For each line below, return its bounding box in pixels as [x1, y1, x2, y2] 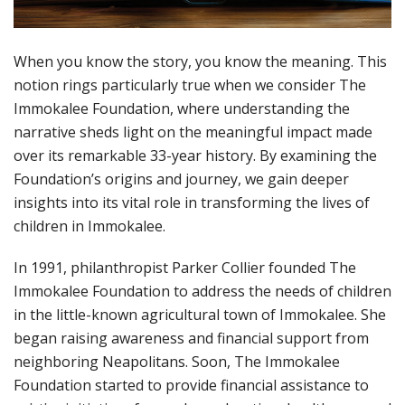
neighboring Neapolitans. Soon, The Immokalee [14, 352, 340, 372]
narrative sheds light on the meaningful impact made [14, 122, 372, 143]
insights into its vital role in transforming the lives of [14, 193, 370, 213]
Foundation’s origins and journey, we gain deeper [14, 169, 349, 190]
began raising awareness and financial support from [14, 328, 369, 349]
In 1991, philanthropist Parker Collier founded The [14, 258, 356, 278]
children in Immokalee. [14, 216, 165, 237]
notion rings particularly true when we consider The [14, 75, 366, 96]
